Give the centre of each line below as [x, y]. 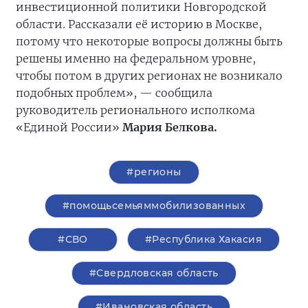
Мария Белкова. [170, 127]
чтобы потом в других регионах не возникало [149, 76]
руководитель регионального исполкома [135, 110]
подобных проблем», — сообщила [114, 93]
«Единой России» [69, 127]
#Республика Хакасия [203, 239]
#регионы [154, 172]
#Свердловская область [154, 273]
